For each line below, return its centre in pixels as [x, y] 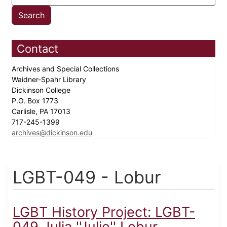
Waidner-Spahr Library [50, 80]
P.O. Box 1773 [36, 101]
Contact [37, 49]
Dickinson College [42, 90]
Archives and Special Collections [66, 69]
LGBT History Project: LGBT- [104, 212]
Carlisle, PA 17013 [42, 111]
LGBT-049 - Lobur [87, 177]
